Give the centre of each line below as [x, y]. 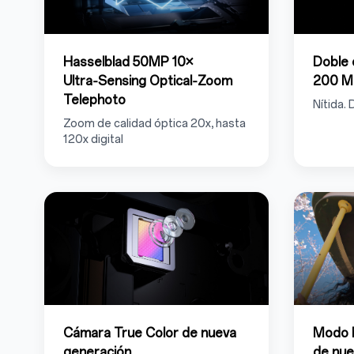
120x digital [93, 139]
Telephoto [94, 100]
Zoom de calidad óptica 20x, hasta [154, 123]
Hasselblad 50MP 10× [128, 62]
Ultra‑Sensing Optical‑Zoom [148, 81]
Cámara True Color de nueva [150, 333]
